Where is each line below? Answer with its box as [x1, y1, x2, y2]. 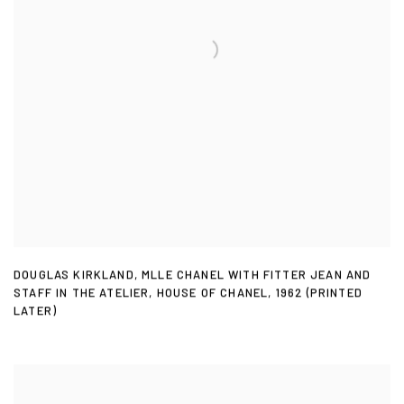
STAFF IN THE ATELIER [14, 286, 150, 301]
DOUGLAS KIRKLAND [14, 268, 134, 283]
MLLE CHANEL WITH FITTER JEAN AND [142, 268, 372, 283]
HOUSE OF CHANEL [156, 286, 269, 301]
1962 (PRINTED [275, 286, 363, 301]
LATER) [14, 304, 58, 319]
